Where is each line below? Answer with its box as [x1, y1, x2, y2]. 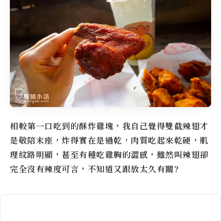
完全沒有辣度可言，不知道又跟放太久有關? [10, 163, 179, 175]
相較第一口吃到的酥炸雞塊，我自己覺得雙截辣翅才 [10, 120, 209, 132]
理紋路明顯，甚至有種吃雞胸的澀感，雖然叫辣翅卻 [10, 149, 209, 161]
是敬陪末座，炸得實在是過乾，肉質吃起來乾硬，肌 [10, 135, 209, 147]
